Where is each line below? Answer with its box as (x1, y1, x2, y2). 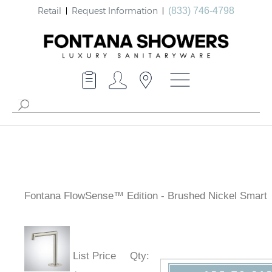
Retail (38, 5, 61, 16)
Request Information (72, 5, 158, 16)
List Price (73, 250, 116, 262)
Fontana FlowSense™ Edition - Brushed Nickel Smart (24, 190, 267, 202)
